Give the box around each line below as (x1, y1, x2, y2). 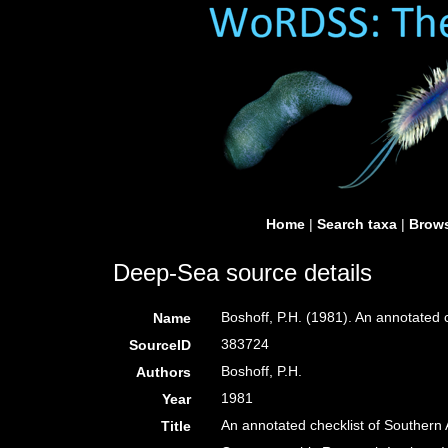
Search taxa (317, 216, 397, 232)
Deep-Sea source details (113, 259, 372, 286)
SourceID (129, 337, 192, 353)
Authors (136, 364, 192, 380)
